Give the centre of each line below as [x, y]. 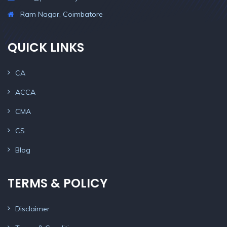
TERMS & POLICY [58, 183]
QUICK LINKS [46, 47]
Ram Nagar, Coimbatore [62, 14]
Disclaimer [32, 209]
